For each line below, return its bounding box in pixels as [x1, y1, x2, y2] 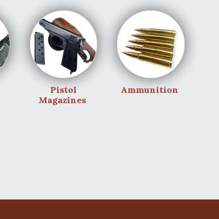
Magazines [38, 94, 88, 106]
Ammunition [121, 84, 181, 96]
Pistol [50, 84, 77, 96]
